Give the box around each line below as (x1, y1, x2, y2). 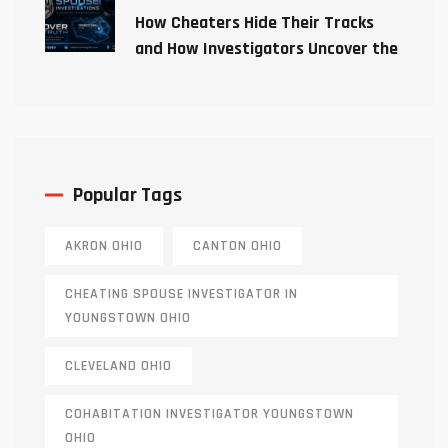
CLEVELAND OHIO (65, 357, 172, 375)
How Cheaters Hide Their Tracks (135, 11, 374, 34)
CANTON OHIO (193, 237, 282, 255)
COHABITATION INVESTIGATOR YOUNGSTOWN (65, 405, 354, 423)
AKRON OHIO (65, 237, 143, 255)
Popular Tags (73, 182, 182, 208)
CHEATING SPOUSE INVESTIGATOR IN (65, 285, 298, 303)
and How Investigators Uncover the (135, 37, 398, 60)
